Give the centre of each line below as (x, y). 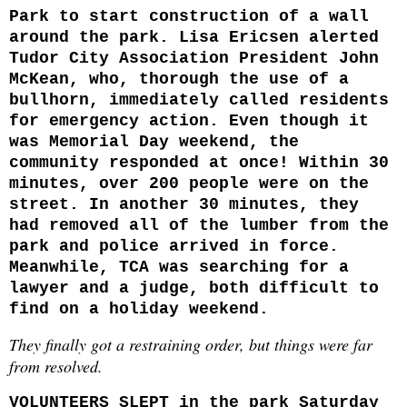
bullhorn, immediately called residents (199, 99)
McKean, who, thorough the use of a (179, 79)
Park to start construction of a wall (189, 16)
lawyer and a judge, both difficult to (194, 288)
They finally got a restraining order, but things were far (191, 344)
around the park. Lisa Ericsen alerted (194, 37)
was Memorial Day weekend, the (154, 141)
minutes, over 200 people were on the (189, 183)
